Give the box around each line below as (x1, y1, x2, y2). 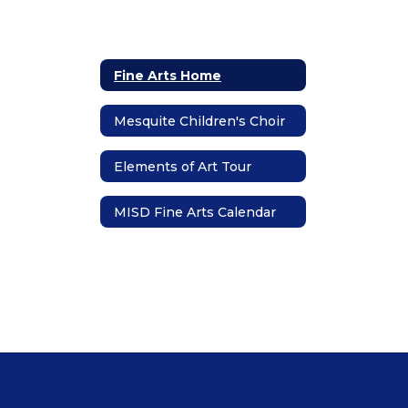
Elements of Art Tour (114, 158, 251, 175)
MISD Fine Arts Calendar (114, 203, 276, 220)
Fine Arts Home (114, 66, 221, 84)
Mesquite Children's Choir (114, 112, 285, 129)
